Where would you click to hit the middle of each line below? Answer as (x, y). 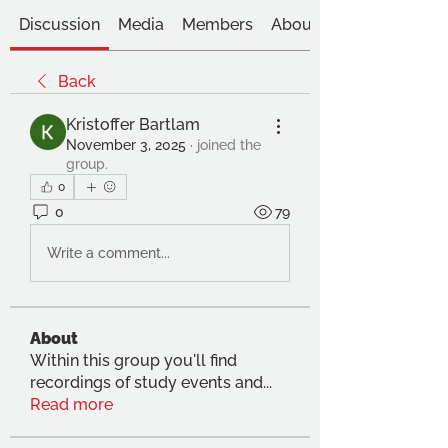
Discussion (59, 24)
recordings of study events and (146, 382)
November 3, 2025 (126, 145)
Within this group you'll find (133, 360)
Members (217, 24)
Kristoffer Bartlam (133, 124)
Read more (71, 404)
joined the (229, 145)
